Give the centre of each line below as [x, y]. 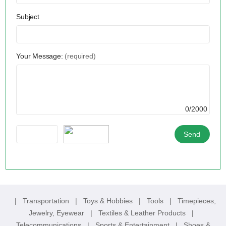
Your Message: [41, 56]
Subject [28, 16]
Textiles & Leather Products [143, 213]
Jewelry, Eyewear [57, 213]
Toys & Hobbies [109, 201]
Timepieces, [196, 201]
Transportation [47, 201]
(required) [80, 56]
